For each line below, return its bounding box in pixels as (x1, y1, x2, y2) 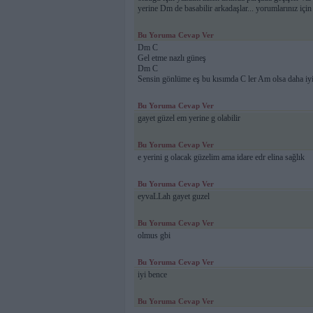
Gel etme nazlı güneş (137, 53, 206, 64)
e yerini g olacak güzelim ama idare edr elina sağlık (137, 152, 305, 163)
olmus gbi (137, 231, 170, 241)
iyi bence (137, 270, 167, 280)
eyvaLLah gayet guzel (137, 191, 210, 202)
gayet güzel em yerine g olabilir (137, 113, 240, 124)
